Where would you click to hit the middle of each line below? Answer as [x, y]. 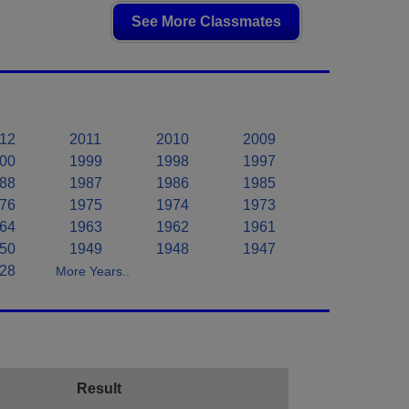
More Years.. [93, 272]
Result [99, 389]
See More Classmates [206, 22]
